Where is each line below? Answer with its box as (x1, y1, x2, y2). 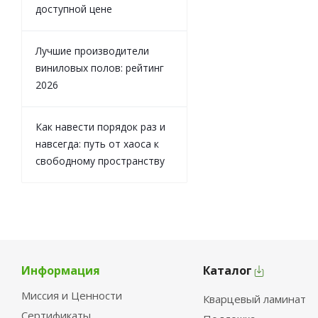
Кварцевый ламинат (202, 292, 306, 307)
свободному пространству (35, 154, 165, 168)
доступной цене (35, 2, 112, 16)
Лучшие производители (35, 44, 149, 58)
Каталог (202, 263, 252, 279)
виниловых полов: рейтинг (35, 61, 164, 75)
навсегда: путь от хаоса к (35, 137, 159, 151)
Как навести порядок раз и (35, 120, 165, 134)
